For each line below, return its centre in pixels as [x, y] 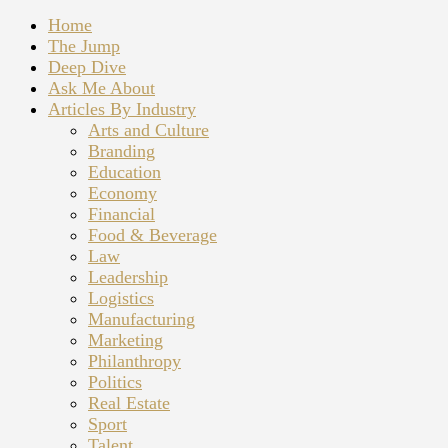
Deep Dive [87, 67]
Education [124, 172]
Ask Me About [101, 88]
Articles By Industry [122, 109]
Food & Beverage [152, 235]
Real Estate [129, 403]
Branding [121, 151]
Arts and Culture [148, 130]
